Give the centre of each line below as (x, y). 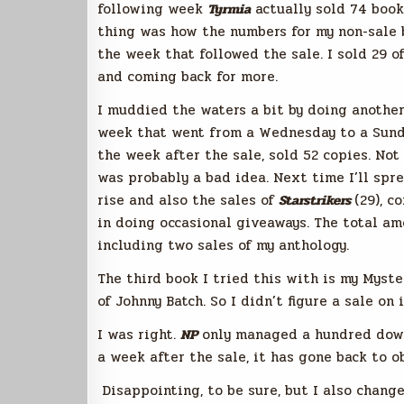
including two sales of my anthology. (223, 245)
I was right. (139, 335)
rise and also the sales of (188, 200)
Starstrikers (317, 200)
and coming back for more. (188, 77)
